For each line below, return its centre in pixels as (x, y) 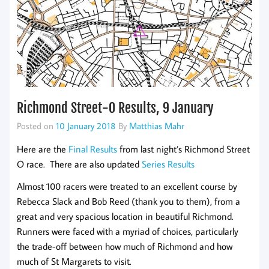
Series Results (168, 164)
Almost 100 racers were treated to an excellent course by (127, 186)
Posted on (36, 126)
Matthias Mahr (157, 126)
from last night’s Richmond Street (183, 149)
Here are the (43, 149)
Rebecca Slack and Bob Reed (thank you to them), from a (128, 201)
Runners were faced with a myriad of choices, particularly (128, 231)
